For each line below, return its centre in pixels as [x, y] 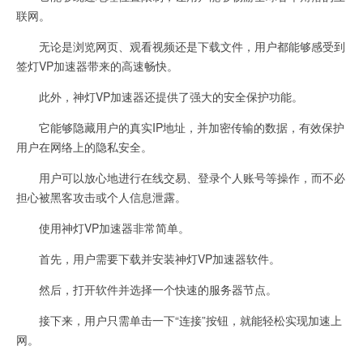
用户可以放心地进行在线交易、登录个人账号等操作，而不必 [181, 177]
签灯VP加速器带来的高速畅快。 [97, 66]
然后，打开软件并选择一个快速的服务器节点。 [147, 289]
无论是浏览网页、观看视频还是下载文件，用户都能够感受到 [181, 46]
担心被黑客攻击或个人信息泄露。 [101, 197]
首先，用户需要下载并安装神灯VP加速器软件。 [148, 258]
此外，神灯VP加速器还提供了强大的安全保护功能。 [160, 96]
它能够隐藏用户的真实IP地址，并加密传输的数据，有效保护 [180, 127]
